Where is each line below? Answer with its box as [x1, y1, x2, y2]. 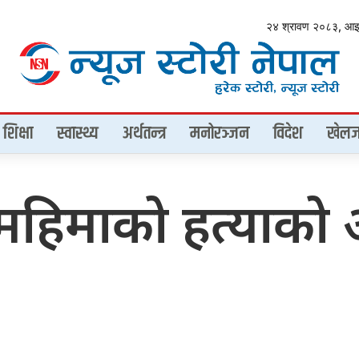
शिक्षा [3, 119, 33, 147]
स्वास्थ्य [57, 119, 99, 147]
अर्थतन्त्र [123, 119, 166, 147]
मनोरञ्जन [190, 119, 249, 147]
